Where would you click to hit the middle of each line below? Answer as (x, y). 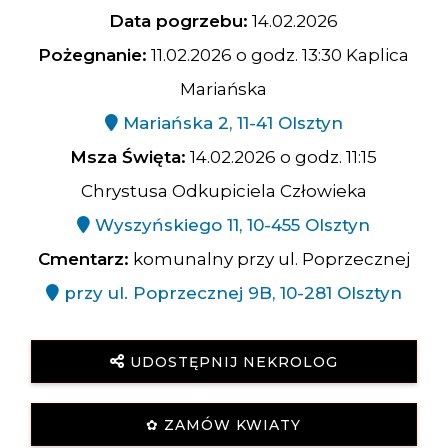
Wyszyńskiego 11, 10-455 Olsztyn (230, 225)
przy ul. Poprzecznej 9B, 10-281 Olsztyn (230, 293)
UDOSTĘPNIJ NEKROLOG (233, 362)
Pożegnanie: (93, 55)
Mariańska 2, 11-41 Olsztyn (230, 123)
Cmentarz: (83, 259)
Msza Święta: (128, 157)
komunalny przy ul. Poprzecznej (269, 259)
